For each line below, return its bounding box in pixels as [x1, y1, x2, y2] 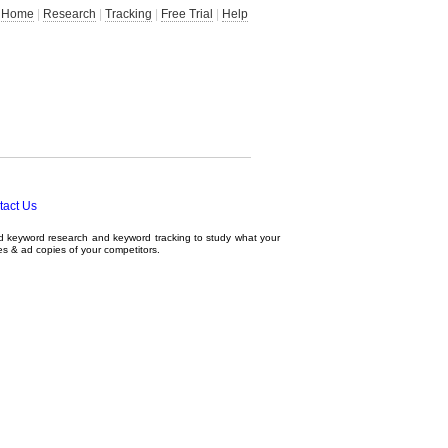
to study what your [190, 232, 281, 243]
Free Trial [161, 7, 213, 21]
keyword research [7, 232, 89, 243]
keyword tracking [113, 232, 191, 243]
